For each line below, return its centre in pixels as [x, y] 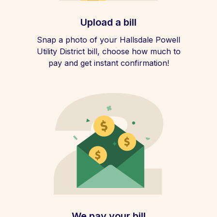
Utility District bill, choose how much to [108, 51]
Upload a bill [108, 22]
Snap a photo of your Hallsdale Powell [108, 40]
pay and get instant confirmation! [108, 63]
